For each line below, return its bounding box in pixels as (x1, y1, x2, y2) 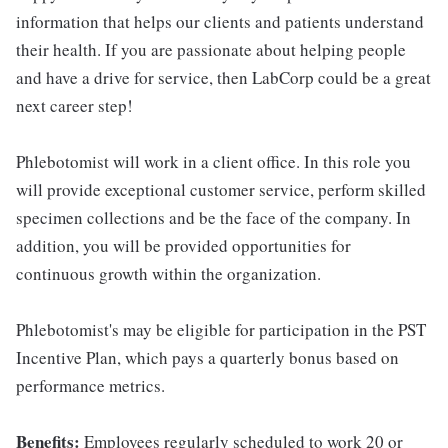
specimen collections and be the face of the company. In (16, 206, 411, 229)
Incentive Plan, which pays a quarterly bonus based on (16, 346, 399, 369)
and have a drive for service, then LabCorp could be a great (16, 66, 431, 89)
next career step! (16, 94, 133, 117)
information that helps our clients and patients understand (16, 10, 424, 33)
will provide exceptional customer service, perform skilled (16, 178, 426, 201)
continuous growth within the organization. (16, 262, 321, 285)
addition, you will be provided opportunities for (16, 234, 351, 257)
